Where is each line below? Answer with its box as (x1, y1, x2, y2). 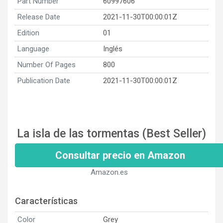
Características (15, 195, 78, 206)
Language (17, 44, 49, 53)
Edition (17, 28, 39, 37)
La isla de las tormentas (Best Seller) (17, 126, 206, 140)
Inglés (103, 44, 122, 53)
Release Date (17, 12, 60, 21)
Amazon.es (90, 167, 128, 177)
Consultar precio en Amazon (55, 149, 185, 161)
